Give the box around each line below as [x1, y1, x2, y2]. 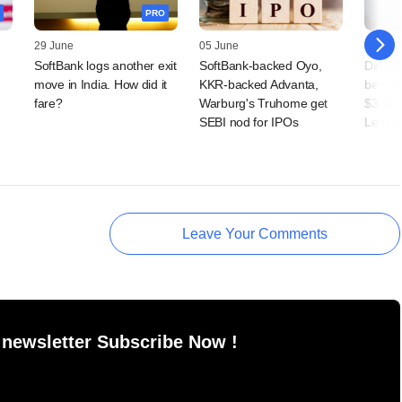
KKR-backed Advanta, [199, 77, 319, 92]
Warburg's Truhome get [199, 96, 328, 111]
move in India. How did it [34, 77, 168, 92]
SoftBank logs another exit [34, 58, 177, 74]
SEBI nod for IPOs [199, 115, 299, 130]
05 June [199, 39, 239, 53]
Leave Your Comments [182, 226, 328, 242]
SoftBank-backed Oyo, [199, 58, 322, 74]
